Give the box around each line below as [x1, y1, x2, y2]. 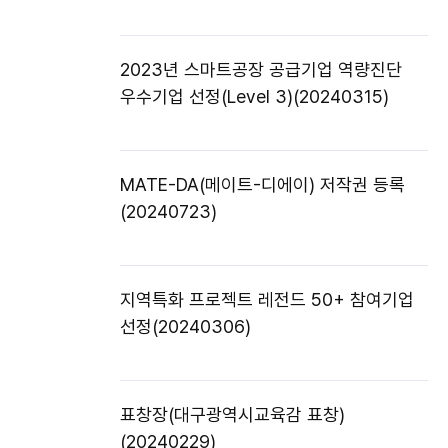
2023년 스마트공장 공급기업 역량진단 [120, 59, 402, 81]
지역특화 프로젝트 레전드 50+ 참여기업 [120, 289, 414, 311]
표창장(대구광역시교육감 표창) [120, 404, 345, 426]
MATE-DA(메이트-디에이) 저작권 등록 [120, 174, 405, 196]
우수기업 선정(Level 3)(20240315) [120, 86, 389, 108]
